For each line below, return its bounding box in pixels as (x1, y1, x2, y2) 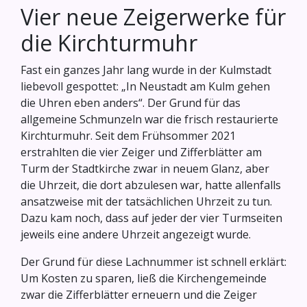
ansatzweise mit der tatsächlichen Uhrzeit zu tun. (21, 194, 272, 210)
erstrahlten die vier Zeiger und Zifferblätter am (21, 145, 262, 160)
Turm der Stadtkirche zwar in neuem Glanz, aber (21, 161, 269, 177)
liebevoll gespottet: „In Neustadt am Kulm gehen (21, 79, 270, 95)
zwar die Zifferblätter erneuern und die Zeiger (21, 287, 257, 303)
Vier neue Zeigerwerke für (21, 2, 286, 32)
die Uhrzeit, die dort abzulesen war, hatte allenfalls (21, 177, 281, 193)
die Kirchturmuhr (21, 28, 197, 58)
